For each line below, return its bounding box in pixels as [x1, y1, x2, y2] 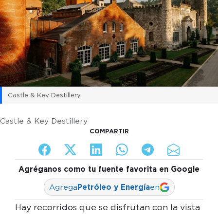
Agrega [49, 182, 77, 192]
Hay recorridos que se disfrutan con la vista [15, 202, 200, 212]
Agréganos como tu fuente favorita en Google [18, 164, 200, 174]
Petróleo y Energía [77, 182, 150, 192]
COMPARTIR [89, 127, 129, 135]
